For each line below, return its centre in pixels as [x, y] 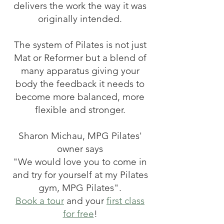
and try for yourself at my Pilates [80, 175]
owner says [80, 149]
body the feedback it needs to [80, 84]
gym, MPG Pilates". [80, 188]
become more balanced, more [80, 97]
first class [125, 201]
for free [78, 214]
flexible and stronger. [80, 110]
